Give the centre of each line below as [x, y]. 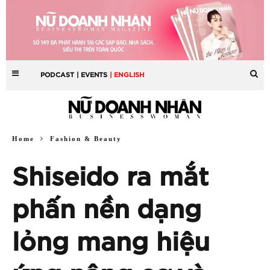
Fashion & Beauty [86, 138]
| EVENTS [92, 75]
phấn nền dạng [107, 210]
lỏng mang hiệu [111, 243]
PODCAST [58, 75]
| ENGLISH [127, 75]
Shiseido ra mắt [110, 177]
